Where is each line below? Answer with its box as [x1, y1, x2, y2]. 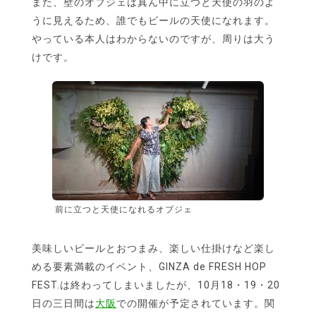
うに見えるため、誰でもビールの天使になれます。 [32, 15, 275, 27]
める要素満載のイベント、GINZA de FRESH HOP [32, 261, 267, 273]
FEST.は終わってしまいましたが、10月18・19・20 [32, 279, 280, 291]
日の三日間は [32, 298, 95, 310]
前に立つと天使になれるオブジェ [55, 205, 193, 215]
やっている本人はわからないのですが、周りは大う [32, 33, 275, 45]
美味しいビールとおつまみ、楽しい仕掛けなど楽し [32, 243, 275, 255]
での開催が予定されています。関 [116, 298, 275, 310]
